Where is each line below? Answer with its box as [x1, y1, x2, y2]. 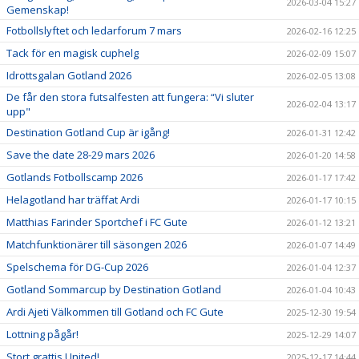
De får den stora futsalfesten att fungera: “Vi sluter [6, 89, 254, 104]
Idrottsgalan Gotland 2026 [6, 67, 131, 83]
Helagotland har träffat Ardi [6, 192, 139, 207]
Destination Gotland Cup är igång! [6, 124, 170, 139]
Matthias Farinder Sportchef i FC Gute [6, 214, 188, 229]
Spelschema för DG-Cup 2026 [6, 259, 148, 274]
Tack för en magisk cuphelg [6, 45, 139, 60]
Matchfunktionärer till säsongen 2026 [6, 236, 187, 252]
